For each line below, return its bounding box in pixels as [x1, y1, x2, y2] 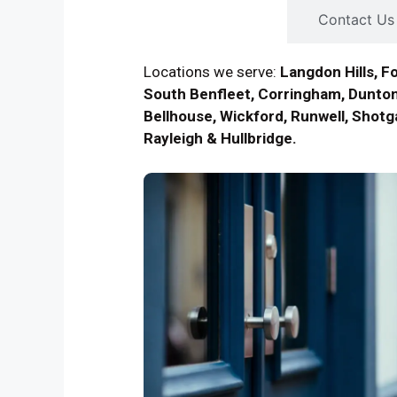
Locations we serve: [144, 63, 280, 81]
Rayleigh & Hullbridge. [144, 129, 297, 147]
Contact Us [318, 11, 394, 28]
